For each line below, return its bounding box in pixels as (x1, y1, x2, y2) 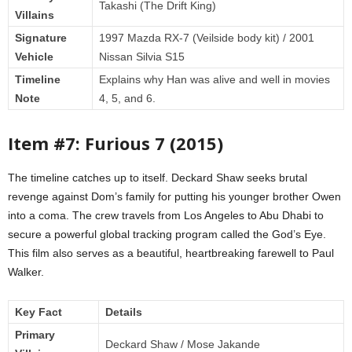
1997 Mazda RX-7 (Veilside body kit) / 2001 (99, 31, 314, 45)
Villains (15, 9, 54, 22)
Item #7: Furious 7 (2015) (8, 131, 223, 156)
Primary (15, 328, 55, 342)
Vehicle (15, 50, 53, 64)
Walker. (8, 266, 44, 279)
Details (105, 306, 142, 319)
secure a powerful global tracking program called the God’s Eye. (8, 228, 326, 241)
